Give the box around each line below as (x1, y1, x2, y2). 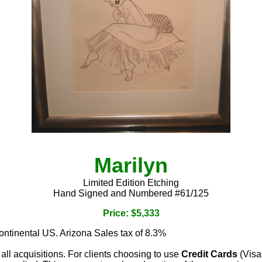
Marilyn (94, 153, 168, 177)
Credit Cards (181, 249, 237, 259)
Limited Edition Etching (83, 177, 179, 188)
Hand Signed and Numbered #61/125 (53, 188, 209, 198)
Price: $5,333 (102, 208, 160, 218)
